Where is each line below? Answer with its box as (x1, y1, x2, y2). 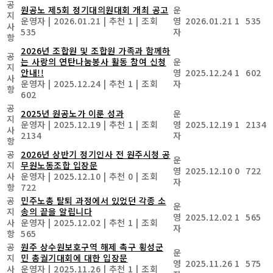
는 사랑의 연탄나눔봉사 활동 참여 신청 (21, 55, 166, 68)
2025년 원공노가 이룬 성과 (21, 107, 124, 119)
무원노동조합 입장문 (21, 158, 97, 171)
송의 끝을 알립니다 (21, 205, 92, 218)
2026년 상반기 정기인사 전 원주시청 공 (21, 147, 171, 160)
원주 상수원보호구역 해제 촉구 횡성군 (21, 240, 163, 253)
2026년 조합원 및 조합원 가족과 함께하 (21, 44, 171, 57)
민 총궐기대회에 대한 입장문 (21, 251, 128, 264)
